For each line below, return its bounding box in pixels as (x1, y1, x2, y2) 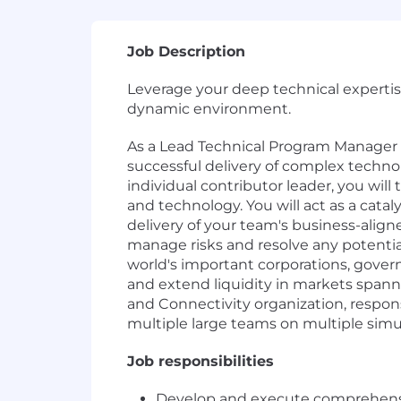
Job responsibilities (127, 353, 274, 370)
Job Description (127, 43, 245, 60)
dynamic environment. (127, 100, 291, 117)
